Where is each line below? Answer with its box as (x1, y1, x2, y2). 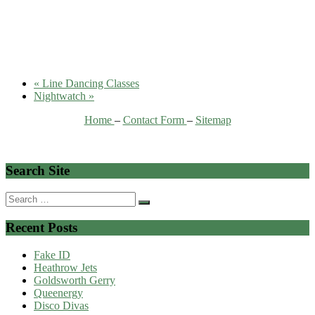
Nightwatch (34, 89, 89, 102)
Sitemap (195, 113, 231, 126)
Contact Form (122, 113, 187, 126)
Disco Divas (34, 299, 89, 311)
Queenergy (34, 286, 83, 299)
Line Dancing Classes (39, 77, 139, 89)
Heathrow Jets (34, 261, 97, 274)
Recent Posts (6, 219, 77, 235)
